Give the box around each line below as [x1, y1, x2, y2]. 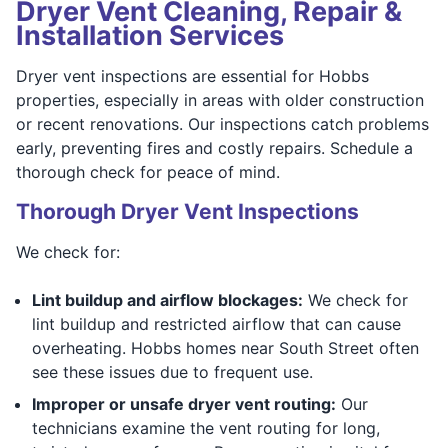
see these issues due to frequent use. [32, 361, 313, 382]
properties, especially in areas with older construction [16, 89, 424, 110]
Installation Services [16, 18, 284, 52]
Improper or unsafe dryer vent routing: [32, 393, 336, 414]
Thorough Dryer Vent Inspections [16, 198, 359, 224]
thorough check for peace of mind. [16, 161, 280, 182]
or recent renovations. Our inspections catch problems [16, 113, 429, 134]
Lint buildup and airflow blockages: [32, 289, 303, 310]
